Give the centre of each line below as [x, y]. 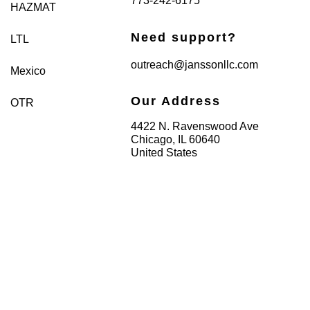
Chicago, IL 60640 [176, 140]
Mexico [28, 71]
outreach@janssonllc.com [195, 64]
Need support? [184, 37]
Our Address [176, 101]
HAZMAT [33, 8]
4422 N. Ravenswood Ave [195, 127]
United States [164, 153]
